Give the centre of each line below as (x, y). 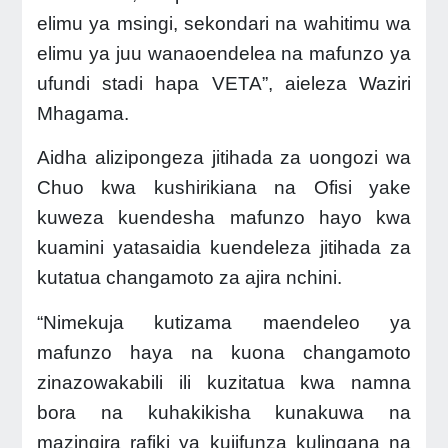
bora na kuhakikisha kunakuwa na (224, 412)
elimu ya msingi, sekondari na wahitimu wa (224, 23)
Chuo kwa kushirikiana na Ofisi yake (224, 188)
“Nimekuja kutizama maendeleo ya (224, 322)
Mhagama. (82, 113)
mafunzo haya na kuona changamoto (224, 352)
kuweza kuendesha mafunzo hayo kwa (224, 218)
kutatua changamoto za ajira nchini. (189, 278)
